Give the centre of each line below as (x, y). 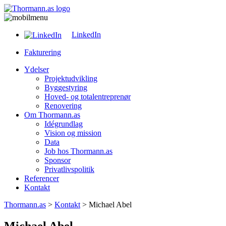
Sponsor (58, 160)
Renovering (63, 106)
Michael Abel (110, 205)
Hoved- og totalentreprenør (88, 97)
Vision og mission (73, 133)
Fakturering (43, 52)
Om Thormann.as (52, 115)
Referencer (42, 179)
